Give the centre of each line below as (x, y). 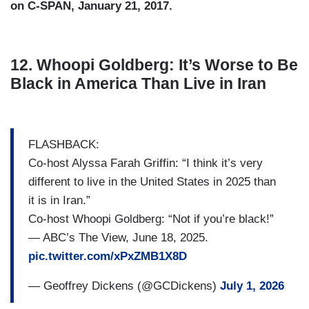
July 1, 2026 (252, 286)
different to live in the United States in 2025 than (152, 182)
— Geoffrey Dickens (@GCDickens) (124, 286)
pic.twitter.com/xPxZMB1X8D (108, 257)
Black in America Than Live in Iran (138, 83)
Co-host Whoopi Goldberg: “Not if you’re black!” (151, 219)
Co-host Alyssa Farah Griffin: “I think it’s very (146, 163)
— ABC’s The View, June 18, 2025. (118, 238)
